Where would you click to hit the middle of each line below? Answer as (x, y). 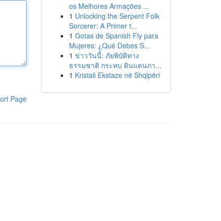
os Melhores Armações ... (109, 6)
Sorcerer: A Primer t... (103, 26)
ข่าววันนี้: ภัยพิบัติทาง (107, 55)
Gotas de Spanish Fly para (116, 36)
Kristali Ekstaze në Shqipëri (117, 75)
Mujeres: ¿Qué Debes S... (109, 45)
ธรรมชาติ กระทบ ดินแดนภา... (115, 65)
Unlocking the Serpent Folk (117, 16)
